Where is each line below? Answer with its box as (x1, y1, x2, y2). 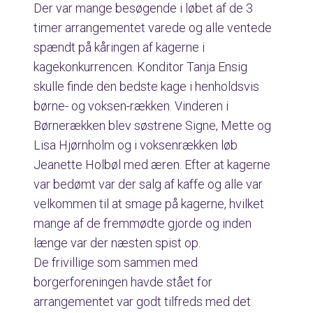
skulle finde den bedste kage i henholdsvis (34, 79, 259, 94)
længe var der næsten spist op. (34, 235, 201, 250)
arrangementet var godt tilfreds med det (34, 294, 251, 309)
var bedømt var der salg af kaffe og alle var (34, 177, 263, 191)
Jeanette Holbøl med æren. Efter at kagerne (34, 157, 270, 172)
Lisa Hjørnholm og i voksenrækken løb (34, 138, 238, 152)
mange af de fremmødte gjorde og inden (34, 216, 252, 231)
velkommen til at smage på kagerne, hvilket (34, 196, 264, 211)
